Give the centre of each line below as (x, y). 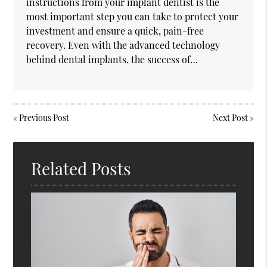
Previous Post (44, 117)
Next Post (230, 117)
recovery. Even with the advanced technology (123, 45)
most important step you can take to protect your (133, 16)
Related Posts (81, 168)
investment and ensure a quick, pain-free (115, 30)
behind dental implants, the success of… (112, 59)
